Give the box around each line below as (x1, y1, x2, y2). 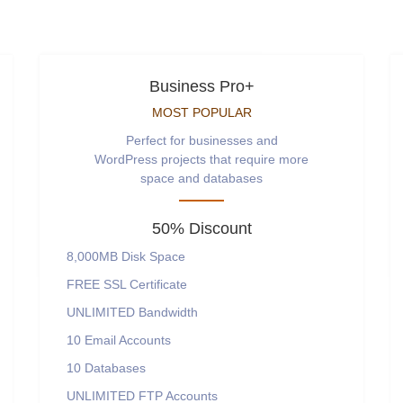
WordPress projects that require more (94, 152, 309, 166)
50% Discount (151, 219, 252, 237)
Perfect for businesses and (125, 133, 278, 148)
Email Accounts (81, 333, 171, 347)
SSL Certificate (100, 277, 187, 291)
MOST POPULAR (151, 105, 252, 120)
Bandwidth (135, 305, 198, 319)
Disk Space (118, 249, 185, 264)
